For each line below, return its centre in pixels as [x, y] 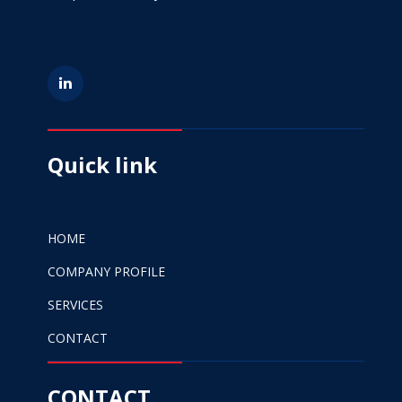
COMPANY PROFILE [106, 272]
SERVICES [75, 305]
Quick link [102, 165]
